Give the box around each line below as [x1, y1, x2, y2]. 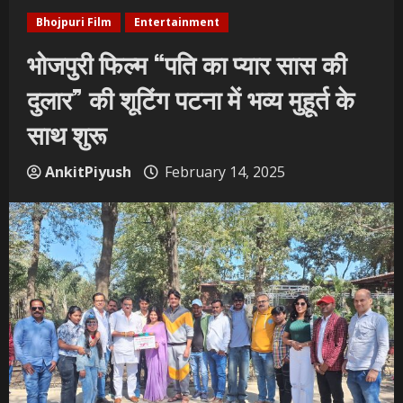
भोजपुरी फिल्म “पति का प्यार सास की [27, 45, 346, 82]
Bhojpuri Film [36, 14, 112, 30]
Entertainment [134, 14, 219, 30]
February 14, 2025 [161, 162, 289, 182]
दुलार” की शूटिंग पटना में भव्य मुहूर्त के [27, 80, 354, 117]
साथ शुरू [27, 115, 106, 152]
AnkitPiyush [45, 162, 131, 182]
